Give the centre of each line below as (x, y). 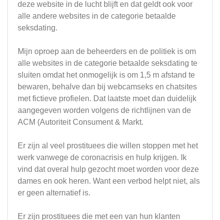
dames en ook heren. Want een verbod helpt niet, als (109, 181)
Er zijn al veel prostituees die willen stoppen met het (108, 145)
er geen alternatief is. (54, 192)
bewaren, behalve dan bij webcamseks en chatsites (107, 86)
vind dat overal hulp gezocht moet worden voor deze (108, 169)
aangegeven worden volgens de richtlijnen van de (104, 110)
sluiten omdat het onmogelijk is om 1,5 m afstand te (106, 75)
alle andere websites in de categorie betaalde (97, 16)
